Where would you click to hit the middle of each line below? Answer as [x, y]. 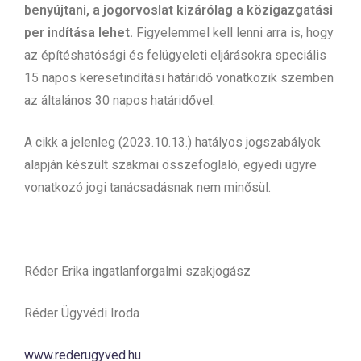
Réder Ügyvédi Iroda [83, 313]
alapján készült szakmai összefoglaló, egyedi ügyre [170, 164]
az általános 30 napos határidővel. [120, 100]
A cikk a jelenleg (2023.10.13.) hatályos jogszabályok [172, 142]
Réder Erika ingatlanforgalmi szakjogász [137, 271]
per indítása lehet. [79, 32]
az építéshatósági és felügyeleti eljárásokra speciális [175, 55]
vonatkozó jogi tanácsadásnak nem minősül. [147, 187]
